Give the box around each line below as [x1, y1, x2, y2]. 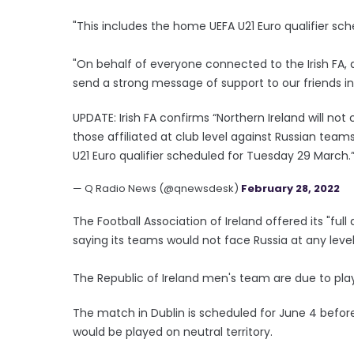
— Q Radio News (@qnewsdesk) [73, 180, 241, 196]
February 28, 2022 [241, 180, 340, 196]
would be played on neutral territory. [73, 323, 273, 340]
